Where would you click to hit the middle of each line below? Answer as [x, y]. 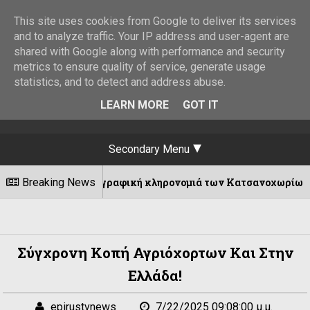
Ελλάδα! [155, 275]
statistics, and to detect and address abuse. [120, 82]
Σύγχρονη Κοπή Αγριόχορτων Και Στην [155, 253]
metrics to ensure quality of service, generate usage [140, 67]
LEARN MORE [134, 104]
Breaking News [58, 182]
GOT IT [200, 104]
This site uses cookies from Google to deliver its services [155, 21]
